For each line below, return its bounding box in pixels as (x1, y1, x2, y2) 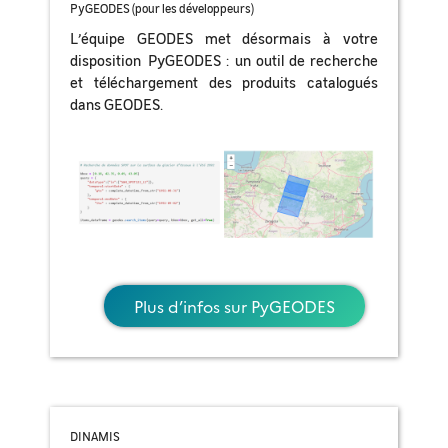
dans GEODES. (70, 94, 163, 114)
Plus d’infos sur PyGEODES (133, 295, 335, 317)
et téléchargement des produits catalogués (70, 72, 378, 92)
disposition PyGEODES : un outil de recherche (70, 50, 378, 70)
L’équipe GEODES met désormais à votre (70, 28, 378, 48)
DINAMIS (70, 428, 120, 444)
